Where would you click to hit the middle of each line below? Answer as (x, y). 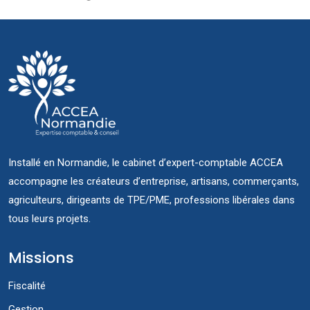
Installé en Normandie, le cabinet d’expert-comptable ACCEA (146, 163)
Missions (41, 258)
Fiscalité (27, 286)
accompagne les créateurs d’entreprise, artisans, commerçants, (154, 182)
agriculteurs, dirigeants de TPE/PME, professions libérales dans (152, 200)
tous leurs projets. (49, 219)
